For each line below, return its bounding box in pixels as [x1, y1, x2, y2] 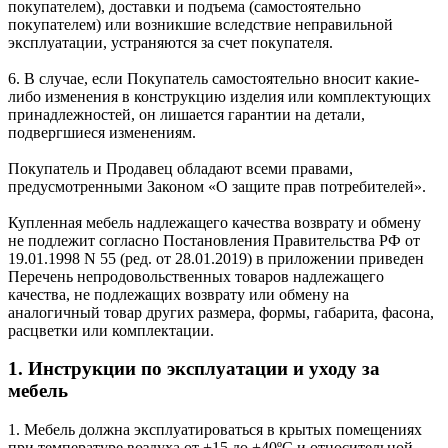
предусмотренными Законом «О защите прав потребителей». [8, 177, 426, 195]
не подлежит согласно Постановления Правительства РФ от [8, 231, 420, 249]
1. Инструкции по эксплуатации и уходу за [8, 358, 380, 380]
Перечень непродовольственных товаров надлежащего [8, 267, 384, 285]
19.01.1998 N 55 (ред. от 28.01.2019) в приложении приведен [8, 249, 424, 267]
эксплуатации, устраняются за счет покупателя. [8, 33, 333, 51]
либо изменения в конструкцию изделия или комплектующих [8, 87, 431, 105]
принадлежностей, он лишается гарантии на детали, [8, 105, 365, 123]
